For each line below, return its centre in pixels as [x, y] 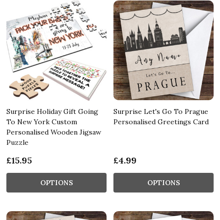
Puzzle [17, 142]
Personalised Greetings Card [161, 122]
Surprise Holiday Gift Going [52, 111]
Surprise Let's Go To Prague [161, 111]
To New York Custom [42, 122]
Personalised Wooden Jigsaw [54, 132]
